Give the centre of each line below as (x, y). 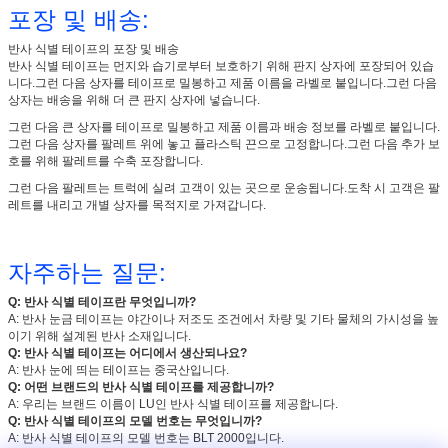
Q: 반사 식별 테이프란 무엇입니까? (102, 302)
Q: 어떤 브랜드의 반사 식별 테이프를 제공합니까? (141, 387)
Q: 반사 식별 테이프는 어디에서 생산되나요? (127, 353)
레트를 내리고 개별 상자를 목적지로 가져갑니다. (137, 205)
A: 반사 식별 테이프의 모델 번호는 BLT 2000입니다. (146, 438)
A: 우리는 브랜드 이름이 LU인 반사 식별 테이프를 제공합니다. (173, 404)
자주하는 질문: (87, 271)
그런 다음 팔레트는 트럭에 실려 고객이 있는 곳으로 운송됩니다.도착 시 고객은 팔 (224, 188)
